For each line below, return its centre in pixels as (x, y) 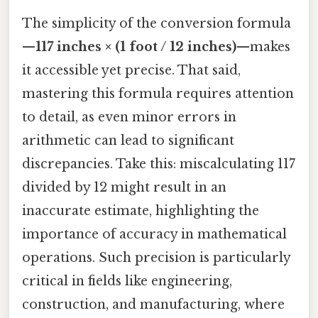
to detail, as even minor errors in (129, 117)
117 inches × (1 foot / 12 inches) (136, 47)
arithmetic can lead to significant (128, 141)
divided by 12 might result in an (124, 188)
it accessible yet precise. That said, (131, 71)
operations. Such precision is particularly (156, 258)
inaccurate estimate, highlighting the (141, 211)
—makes (263, 47)
